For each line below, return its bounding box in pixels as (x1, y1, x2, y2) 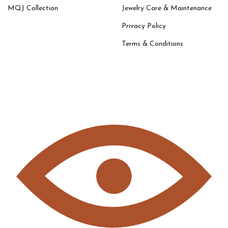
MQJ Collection (8, 4, 58, 12)
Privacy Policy (122, 22, 166, 30)
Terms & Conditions (122, 40, 183, 48)
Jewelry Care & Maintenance (122, 4, 212, 12)
